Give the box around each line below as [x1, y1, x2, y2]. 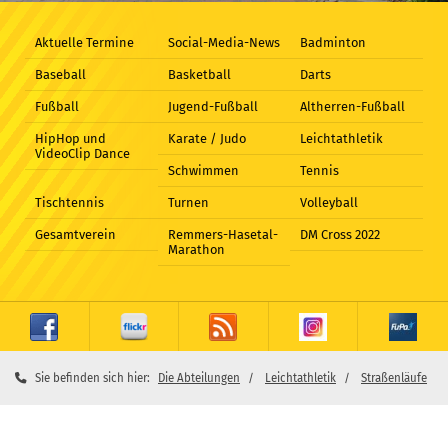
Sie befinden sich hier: [35, 371, 150, 386]
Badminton [300, 35, 367, 51]
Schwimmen [167, 163, 239, 179]
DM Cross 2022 [300, 227, 381, 243]
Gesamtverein [35, 227, 116, 243]
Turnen [167, 195, 209, 211]
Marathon [167, 242, 225, 258]
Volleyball [300, 195, 359, 211]
